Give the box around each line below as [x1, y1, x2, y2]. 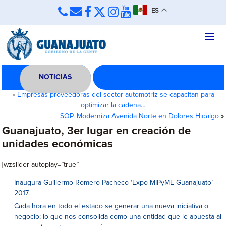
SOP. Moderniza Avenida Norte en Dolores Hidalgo [60, 112, 219, 120]
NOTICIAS [39, 74, 72, 81]
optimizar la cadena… [80, 102, 146, 109]
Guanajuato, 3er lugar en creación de [2, 126, 191, 137]
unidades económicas [2, 139, 114, 150]
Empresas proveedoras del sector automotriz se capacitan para [17, 91, 214, 98]
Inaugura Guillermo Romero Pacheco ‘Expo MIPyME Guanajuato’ [14, 179, 213, 186]
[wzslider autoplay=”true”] [2, 161, 81, 168]
